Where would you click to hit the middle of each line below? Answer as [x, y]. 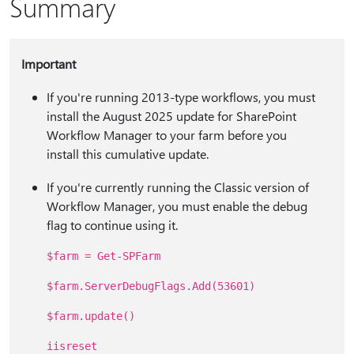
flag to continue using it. [112, 225]
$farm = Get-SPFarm [103, 256]
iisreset [72, 346]
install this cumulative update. [127, 154]
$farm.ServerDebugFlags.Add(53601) [151, 286]
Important [48, 64]
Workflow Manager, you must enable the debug [177, 206]
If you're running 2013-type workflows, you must [181, 97]
